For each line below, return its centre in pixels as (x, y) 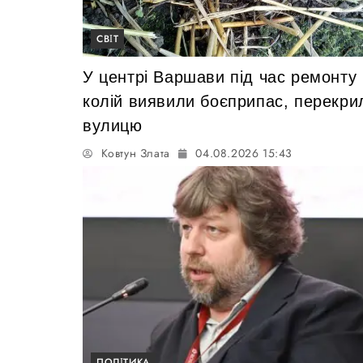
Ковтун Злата (135, 153)
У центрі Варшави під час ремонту (220, 77)
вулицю (113, 125)
